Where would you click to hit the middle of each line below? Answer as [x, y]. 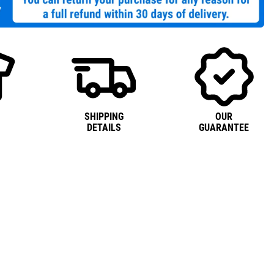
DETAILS [104, 127]
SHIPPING [104, 116]
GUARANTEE [224, 127]
